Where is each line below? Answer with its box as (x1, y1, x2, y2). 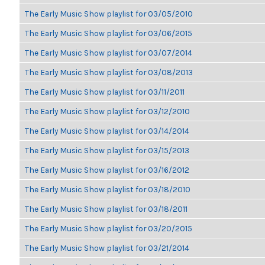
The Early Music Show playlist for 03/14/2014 (25, 126, 189, 135)
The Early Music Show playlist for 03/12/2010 (25, 106, 190, 116)
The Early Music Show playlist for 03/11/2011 (25, 87, 185, 96)
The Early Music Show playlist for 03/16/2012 (25, 165, 189, 174)
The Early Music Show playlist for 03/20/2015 (25, 224, 192, 233)
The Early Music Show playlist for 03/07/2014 (25, 48, 192, 57)
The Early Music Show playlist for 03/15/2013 (25, 146, 189, 155)
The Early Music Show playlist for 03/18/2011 (25, 204, 188, 214)
